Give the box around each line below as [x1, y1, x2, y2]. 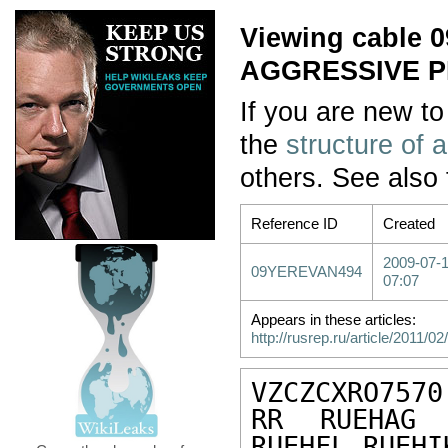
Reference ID [251, 216, 338, 232]
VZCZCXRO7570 [251, 377, 443, 408]
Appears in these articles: [251, 312, 416, 328]
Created [383, 216, 435, 232]
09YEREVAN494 [251, 264, 362, 280]
